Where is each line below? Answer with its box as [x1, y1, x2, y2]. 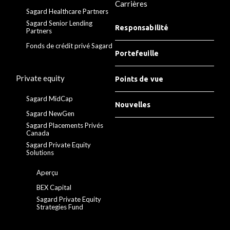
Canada [26, 129, 50, 138]
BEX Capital [36, 183, 72, 192]
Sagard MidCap [26, 94, 73, 103]
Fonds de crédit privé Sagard [26, 42, 113, 50]
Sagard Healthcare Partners [26, 7, 109, 16]
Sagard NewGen [26, 109, 75, 118]
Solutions [26, 148, 54, 157]
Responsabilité [115, 24, 169, 32]
